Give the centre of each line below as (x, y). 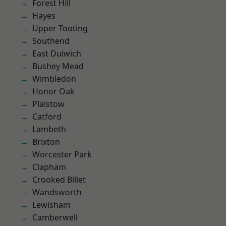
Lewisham (51, 205)
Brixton (46, 142)
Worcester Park (62, 154)
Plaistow (48, 104)
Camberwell (55, 217)
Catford (47, 117)
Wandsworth (57, 192)
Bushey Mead (58, 66)
